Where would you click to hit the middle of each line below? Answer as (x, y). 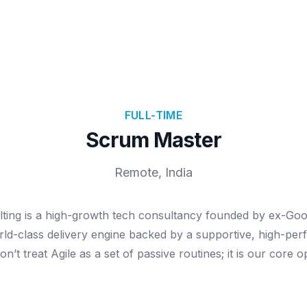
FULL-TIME (153, 115)
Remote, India (153, 172)
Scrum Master (153, 140)
